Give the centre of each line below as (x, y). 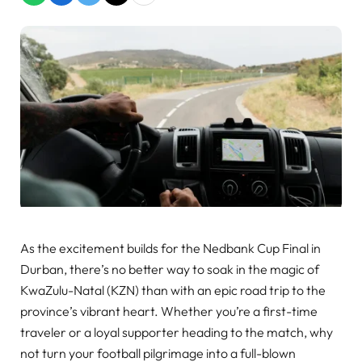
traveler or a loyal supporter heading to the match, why (177, 332)
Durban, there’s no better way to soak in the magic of (170, 269)
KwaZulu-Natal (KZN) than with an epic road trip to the (173, 290)
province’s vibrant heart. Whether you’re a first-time (169, 311)
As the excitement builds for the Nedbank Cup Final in (170, 248)
